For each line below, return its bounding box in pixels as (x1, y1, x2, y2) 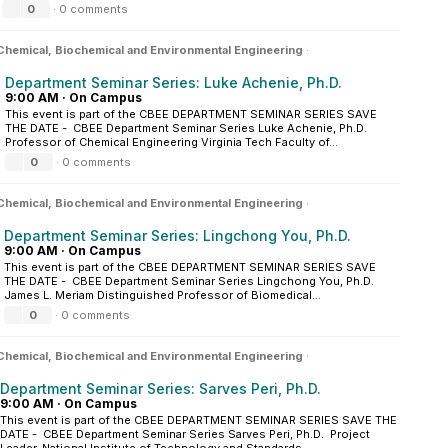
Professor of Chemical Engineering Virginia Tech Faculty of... (5, 135, 338, 149)
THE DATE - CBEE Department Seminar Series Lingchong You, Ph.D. (4, 274, 377, 288)
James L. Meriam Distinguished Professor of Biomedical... (4, 288, 321, 302)
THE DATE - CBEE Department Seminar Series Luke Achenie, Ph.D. (5, 121, 370, 135)
